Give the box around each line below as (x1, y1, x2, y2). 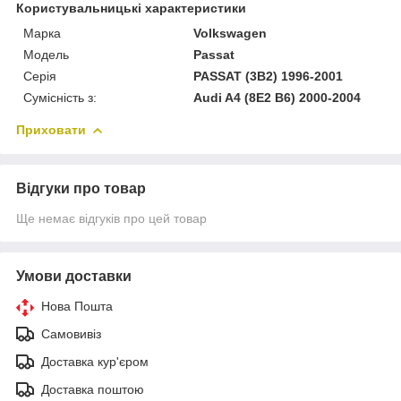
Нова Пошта (41, 298, 113, 313)
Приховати (16, 122, 86, 137)
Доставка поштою (41, 381, 144, 397)
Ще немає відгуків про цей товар (16, 210, 207, 226)
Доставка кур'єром (41, 354, 149, 369)
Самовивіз (41, 326, 101, 341)
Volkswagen (193, 25, 268, 40)
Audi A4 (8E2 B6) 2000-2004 (193, 90, 362, 105)
